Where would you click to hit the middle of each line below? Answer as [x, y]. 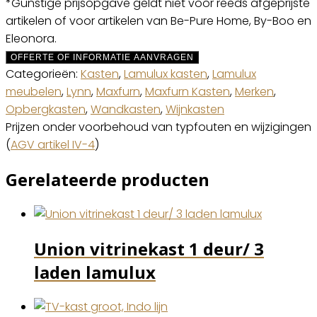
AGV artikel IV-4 [53, 144]
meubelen [34, 91]
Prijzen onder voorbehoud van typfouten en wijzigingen [158, 127]
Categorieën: [43, 74]
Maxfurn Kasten [188, 91]
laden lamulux [95, 272]
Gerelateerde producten [108, 179]
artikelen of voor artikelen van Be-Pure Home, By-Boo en [158, 21]
